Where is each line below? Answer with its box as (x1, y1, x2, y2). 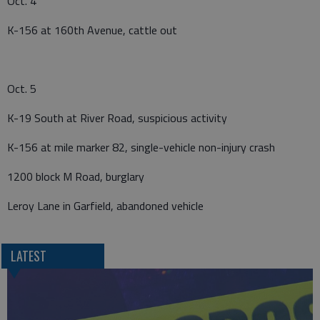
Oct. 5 (7, 79, 36, 97)
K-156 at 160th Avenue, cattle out (7, 21, 177, 39)
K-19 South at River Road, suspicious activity (7, 109, 227, 126)
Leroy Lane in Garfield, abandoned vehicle (7, 196, 204, 214)
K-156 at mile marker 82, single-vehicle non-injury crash (7, 138, 275, 156)
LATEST (10, 246, 46, 265)
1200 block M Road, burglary (7, 167, 147, 185)
